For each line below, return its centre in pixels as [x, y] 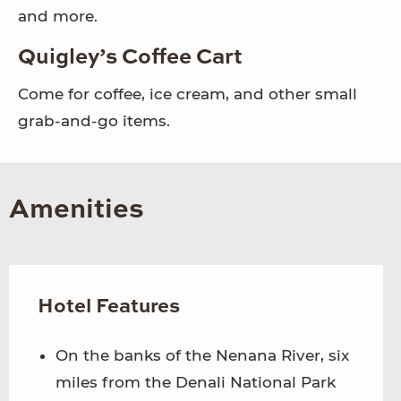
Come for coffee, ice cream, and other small [188, 94]
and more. [58, 17]
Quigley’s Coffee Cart [130, 59]
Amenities [77, 211]
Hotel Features [109, 307]
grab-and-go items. [94, 121]
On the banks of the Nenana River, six [202, 356]
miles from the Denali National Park [196, 383]
